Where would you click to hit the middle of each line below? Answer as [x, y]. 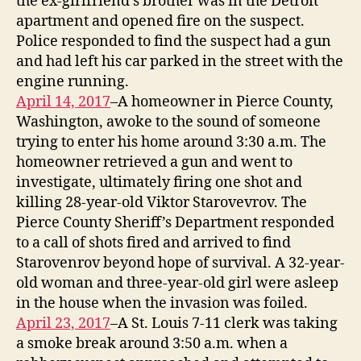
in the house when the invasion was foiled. [162, 303]
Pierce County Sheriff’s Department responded [175, 222]
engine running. [73, 81]
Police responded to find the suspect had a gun [174, 41]
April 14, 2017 [63, 102]
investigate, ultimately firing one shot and [159, 182]
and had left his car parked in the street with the [180, 61]
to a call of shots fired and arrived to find [154, 243]
